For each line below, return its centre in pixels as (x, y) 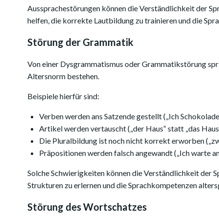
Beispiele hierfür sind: (63, 96)
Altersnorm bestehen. (63, 76)
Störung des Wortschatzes (87, 207)
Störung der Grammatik (80, 42)
